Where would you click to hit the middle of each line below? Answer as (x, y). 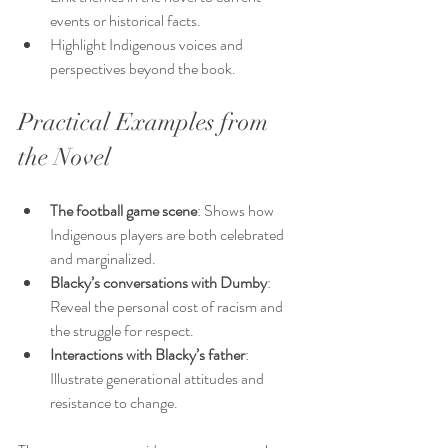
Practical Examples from (146, 122)
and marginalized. (103, 259)
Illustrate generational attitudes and (158, 379)
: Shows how (237, 211)
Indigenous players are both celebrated (168, 235)
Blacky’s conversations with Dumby (158, 283)
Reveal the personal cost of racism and (168, 307)
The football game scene (123, 211)
